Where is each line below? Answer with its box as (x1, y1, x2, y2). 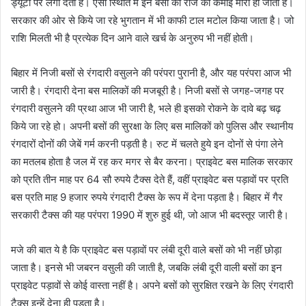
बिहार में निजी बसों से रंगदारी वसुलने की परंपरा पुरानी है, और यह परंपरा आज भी (11, 66, 291, 79)
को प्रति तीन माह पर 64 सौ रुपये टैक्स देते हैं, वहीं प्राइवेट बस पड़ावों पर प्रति (11, 173, 288, 186)
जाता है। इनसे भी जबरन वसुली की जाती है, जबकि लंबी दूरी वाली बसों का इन (11, 261, 282, 274)
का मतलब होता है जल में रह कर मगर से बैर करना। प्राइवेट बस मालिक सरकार (11, 155, 293, 168)
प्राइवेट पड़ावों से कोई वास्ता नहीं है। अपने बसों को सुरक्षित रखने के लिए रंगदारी (11, 279, 293, 292)
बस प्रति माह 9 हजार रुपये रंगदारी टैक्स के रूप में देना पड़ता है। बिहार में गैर (11, 191, 283, 204)
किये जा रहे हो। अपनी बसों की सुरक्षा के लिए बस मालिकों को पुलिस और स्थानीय (11, 120, 293, 133)
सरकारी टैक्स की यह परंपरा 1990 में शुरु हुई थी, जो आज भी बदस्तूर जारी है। (11, 208, 289, 221)
